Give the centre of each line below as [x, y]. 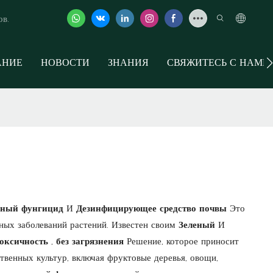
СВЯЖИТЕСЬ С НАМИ [218, 62]
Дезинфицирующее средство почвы [153, 208]
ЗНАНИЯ [128, 62]
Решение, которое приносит [183, 241]
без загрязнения [91, 241]
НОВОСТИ [65, 62]
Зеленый [198, 224]
